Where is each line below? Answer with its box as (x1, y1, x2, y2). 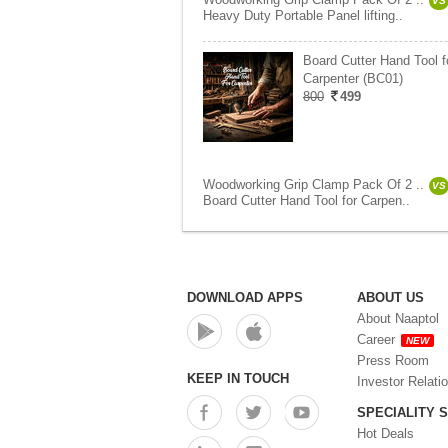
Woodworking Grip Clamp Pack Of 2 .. (203, 177, 424, 192)
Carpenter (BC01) (303, 71, 403, 86)
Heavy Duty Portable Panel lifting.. (203, 8, 403, 23)
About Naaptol (357, 311, 439, 326)
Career (357, 332, 395, 347)
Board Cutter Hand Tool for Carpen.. (203, 193, 410, 208)
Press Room (357, 353, 429, 368)
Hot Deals (357, 426, 414, 441)
